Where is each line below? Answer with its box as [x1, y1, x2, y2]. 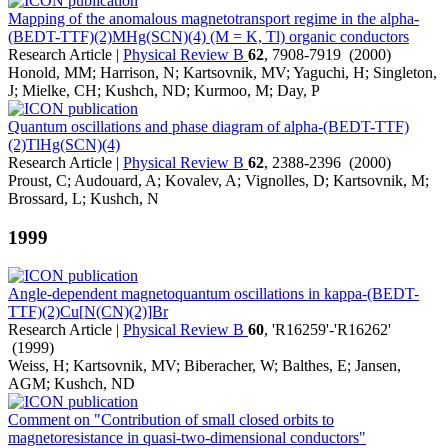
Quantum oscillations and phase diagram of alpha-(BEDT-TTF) [8, 118, 409, 135]
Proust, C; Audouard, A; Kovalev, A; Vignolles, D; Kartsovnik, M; [8, 172, 429, 189]
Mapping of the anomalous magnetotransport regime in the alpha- [8, 10, 419, 27]
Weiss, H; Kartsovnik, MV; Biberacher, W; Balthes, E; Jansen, [8, 357, 401, 375]
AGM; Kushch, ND [8, 375, 135, 393]
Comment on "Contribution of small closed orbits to [8, 411, 334, 429]
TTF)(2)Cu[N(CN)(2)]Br [8, 303, 168, 321]
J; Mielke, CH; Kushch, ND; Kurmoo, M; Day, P [8, 82, 320, 99]
